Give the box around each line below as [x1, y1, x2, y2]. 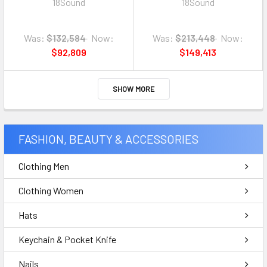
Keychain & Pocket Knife [18, 234, 116, 245]
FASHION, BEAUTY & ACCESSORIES [18, 132, 198, 146]
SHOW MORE [112, 84, 155, 94]
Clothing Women [18, 185, 83, 196]
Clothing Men [18, 160, 69, 172]
